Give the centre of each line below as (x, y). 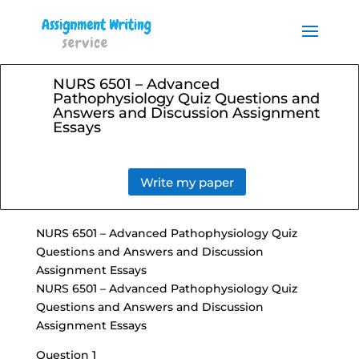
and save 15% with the (117, 37)
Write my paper (188, 182)
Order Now (286, 37)
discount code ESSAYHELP (117, 54)
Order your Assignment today (117, 20)
